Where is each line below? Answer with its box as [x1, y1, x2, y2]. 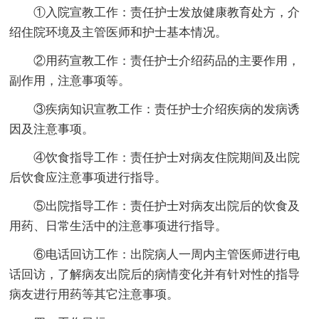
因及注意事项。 [9, 122, 95, 136]
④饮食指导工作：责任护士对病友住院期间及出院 [33, 150, 300, 164]
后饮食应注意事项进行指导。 [9, 170, 167, 184]
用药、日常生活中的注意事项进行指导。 [9, 219, 228, 233]
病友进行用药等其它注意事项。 [9, 287, 179, 301]
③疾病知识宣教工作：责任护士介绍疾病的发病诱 [33, 102, 300, 116]
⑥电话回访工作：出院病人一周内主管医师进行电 [33, 247, 300, 261]
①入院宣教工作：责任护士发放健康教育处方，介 [33, 5, 300, 19]
